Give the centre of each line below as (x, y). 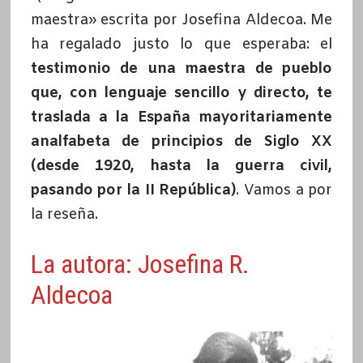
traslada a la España (115, 117)
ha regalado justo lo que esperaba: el (181, 44)
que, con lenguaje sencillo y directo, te (181, 93)
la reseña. (64, 214)
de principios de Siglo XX (227, 141)
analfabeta (70, 141)
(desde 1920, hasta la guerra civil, (181, 166)
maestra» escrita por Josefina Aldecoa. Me (181, 20)
